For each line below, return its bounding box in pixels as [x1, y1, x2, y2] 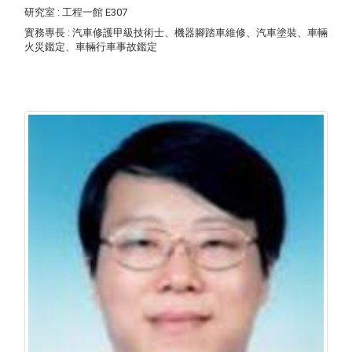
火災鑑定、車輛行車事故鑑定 [24, 41, 157, 53]
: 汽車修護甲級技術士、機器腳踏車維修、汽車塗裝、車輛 [68, 27, 328, 38]
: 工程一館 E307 [57, 6, 127, 18]
